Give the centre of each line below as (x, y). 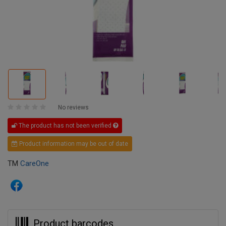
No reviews (73, 108)
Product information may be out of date (73, 144)
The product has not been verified (65, 126)
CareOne (35, 164)
